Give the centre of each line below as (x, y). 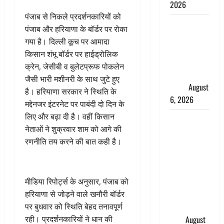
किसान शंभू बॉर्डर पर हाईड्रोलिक (71, 54)
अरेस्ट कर (184, 194)
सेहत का (182, 74)
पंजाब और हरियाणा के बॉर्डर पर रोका (76, 29)
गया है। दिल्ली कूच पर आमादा (67, 41)
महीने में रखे (186, 62)
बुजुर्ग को (181, 144)
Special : (183, 37)
